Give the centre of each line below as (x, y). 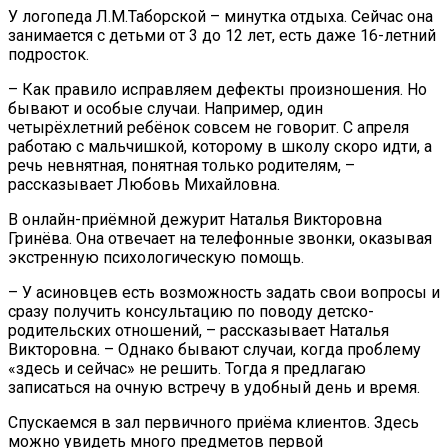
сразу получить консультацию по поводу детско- (191, 312)
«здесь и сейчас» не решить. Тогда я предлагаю (187, 369)
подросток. (50, 55)
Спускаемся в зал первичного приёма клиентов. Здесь (213, 423)
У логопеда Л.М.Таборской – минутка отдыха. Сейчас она (220, 17)
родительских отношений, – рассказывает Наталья (198, 331)
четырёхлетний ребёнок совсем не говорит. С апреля (208, 128)
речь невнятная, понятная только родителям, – (181, 166)
